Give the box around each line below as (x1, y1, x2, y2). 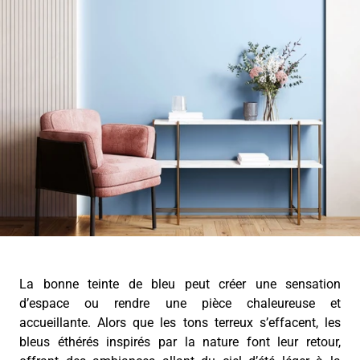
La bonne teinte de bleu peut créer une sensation (19, 276, 341, 292)
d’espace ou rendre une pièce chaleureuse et (19, 296, 341, 311)
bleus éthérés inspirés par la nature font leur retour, (19, 334, 341, 350)
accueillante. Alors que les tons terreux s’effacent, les (19, 315, 341, 330)
